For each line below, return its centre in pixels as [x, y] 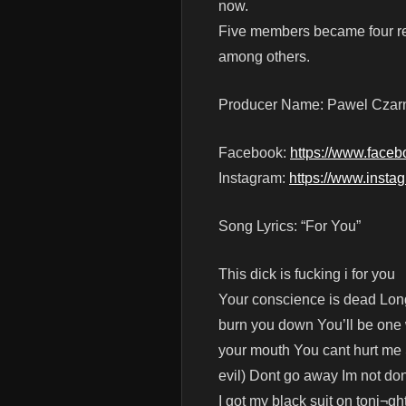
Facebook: [254, 153]
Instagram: [254, 179]
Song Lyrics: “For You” [290, 227]
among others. [264, 57]
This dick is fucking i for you [307, 275]
